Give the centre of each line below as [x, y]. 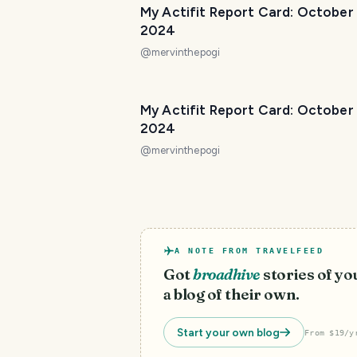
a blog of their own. [231, 294]
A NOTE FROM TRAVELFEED [249, 251]
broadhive [227, 275]
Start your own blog [228, 332]
